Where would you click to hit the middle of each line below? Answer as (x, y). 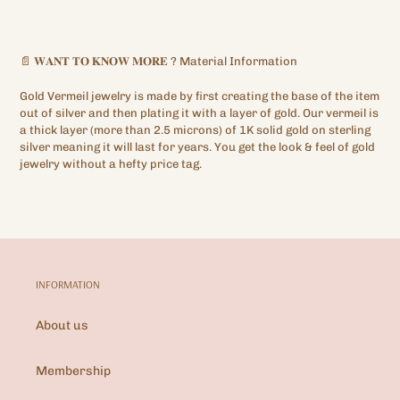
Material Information (238, 62)
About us (62, 325)
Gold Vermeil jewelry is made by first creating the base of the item (200, 96)
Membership (73, 371)
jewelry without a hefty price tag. (111, 163)
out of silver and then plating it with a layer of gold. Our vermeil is (199, 112)
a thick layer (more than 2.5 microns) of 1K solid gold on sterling (195, 129)
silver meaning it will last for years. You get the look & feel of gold (197, 146)
